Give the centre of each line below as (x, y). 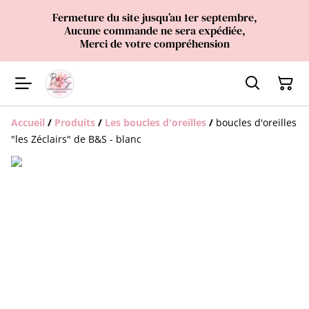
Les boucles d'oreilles (156, 122)
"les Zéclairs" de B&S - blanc (76, 139)
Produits (75, 122)
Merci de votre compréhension (154, 43)
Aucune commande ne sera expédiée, (154, 30)
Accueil (28, 122)
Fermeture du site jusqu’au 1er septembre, (154, 17)
